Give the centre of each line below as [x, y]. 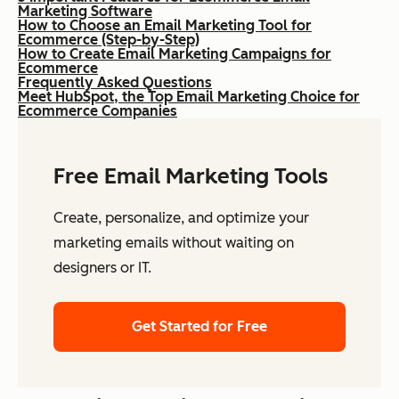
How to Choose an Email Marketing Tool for [165, 25]
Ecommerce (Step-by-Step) [109, 40]
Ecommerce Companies [98, 111]
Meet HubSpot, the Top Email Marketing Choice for [189, 97]
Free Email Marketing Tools [191, 176]
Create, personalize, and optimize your [181, 218]
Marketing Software [85, 11]
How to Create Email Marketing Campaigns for [175, 54]
